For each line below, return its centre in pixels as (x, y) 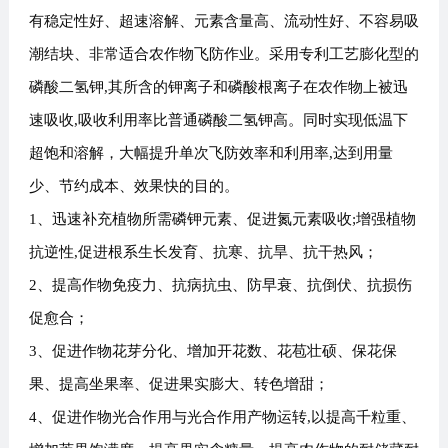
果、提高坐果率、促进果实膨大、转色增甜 (171, 384)
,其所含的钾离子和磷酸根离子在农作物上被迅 (255, 87)
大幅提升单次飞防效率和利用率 (223, 153)
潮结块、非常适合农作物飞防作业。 (148, 54)
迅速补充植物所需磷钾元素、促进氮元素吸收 (201, 219)
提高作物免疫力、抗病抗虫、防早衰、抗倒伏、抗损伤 (231, 285)
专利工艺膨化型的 (358, 54)
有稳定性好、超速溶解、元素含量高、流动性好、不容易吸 (223, 21)
